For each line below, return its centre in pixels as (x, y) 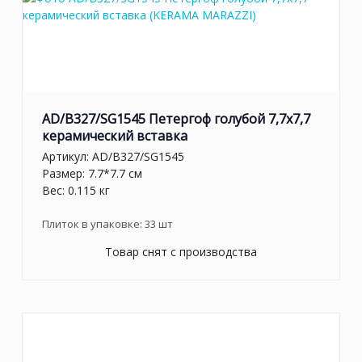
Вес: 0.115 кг (76, 190)
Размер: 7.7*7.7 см (92, 173)
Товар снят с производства (181, 251)
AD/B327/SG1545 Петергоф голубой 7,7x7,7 (176, 119)
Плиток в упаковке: (93, 223)
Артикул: (67, 156)
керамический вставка (115, 136)
